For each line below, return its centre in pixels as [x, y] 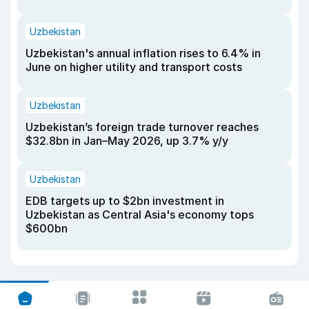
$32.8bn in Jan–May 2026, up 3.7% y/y [127, 140]
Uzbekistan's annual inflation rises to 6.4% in [143, 53]
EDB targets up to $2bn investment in [125, 200]
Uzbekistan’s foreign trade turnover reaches [142, 127]
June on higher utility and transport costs [134, 67]
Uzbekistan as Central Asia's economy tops [140, 214]
